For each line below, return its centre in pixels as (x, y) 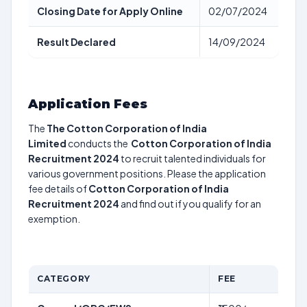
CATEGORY (64, 279)
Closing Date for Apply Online (110, 11)
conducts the (99, 143)
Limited (47, 143)
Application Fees (88, 104)
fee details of (58, 188)
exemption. (54, 219)
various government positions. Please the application (147, 173)
